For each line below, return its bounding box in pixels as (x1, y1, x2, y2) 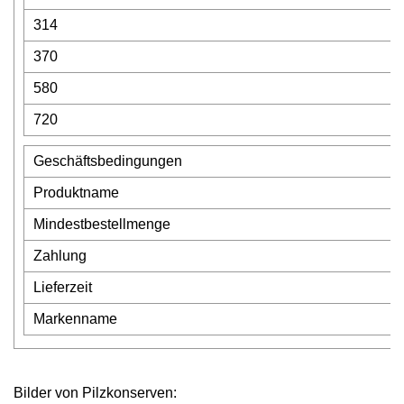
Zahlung (33, 248, 87, 263)
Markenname (33, 311, 117, 326)
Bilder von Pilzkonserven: (14, 385, 177, 400)
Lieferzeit (33, 280, 92, 295)
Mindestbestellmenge (33, 216, 170, 232)
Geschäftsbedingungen (33, 153, 182, 169)
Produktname (33, 185, 119, 200)
